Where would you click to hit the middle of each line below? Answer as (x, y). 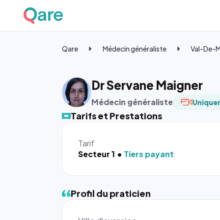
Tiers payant (149, 154)
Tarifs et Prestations (116, 116)
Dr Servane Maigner (147, 85)
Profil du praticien (111, 193)
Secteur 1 (96, 154)
